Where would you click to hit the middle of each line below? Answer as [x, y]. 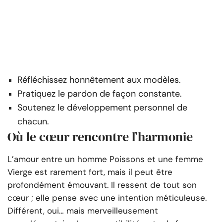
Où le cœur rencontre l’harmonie [100, 137]
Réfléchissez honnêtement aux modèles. [99, 80]
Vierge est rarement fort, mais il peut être [90, 172]
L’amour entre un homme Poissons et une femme [105, 159]
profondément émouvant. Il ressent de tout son [102, 185]
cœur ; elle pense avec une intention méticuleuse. [107, 197]
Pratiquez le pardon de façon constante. [100, 93]
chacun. [33, 121]
